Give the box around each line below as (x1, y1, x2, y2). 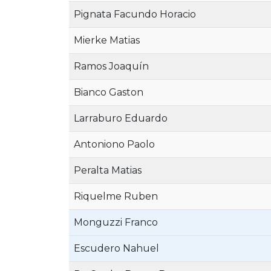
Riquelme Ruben (74, 191, 158, 202)
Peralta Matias (74, 165, 142, 176)
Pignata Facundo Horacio (74, 8, 196, 20)
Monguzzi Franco (74, 217, 158, 228)
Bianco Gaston (74, 87, 143, 98)
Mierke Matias (74, 34, 140, 46)
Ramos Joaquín (74, 60, 149, 72)
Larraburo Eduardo (74, 113, 168, 124)
